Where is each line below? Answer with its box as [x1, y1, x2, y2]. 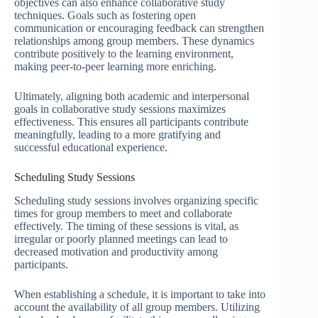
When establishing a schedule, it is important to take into [14, 287, 265, 300]
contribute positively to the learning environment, [14, 47, 234, 60]
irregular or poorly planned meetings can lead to [14, 232, 228, 245]
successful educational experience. [14, 141, 168, 153]
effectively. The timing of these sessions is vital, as [14, 219, 238, 232]
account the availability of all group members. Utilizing [14, 300, 260, 313]
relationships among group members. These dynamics [14, 34, 254, 47]
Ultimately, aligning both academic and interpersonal [14, 89, 249, 102]
